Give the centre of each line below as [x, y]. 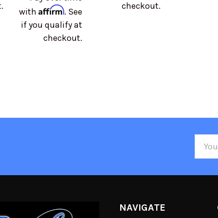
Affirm [51, 10]
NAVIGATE [142, 208]
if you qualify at [51, 25]
